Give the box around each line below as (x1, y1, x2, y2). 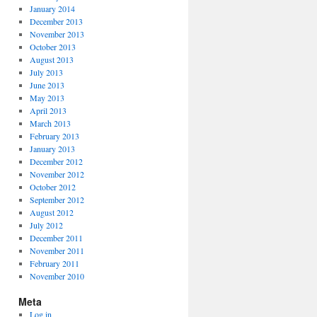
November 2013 (29, 28, 84, 40)
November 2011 (29, 245, 84, 256)
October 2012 (29, 181, 76, 192)
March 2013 (29, 117, 71, 129)
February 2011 (29, 258, 79, 269)
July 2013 (29, 67, 63, 78)
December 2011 (29, 232, 83, 243)
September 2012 (29, 194, 84, 205)
